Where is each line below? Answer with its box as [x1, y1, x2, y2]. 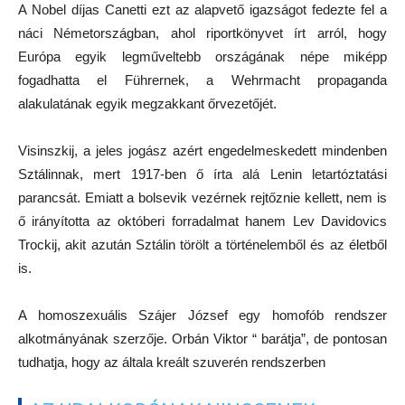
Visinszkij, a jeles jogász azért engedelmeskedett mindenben [18, 143, 387, 159]
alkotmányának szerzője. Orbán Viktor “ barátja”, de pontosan [18, 331, 387, 347]
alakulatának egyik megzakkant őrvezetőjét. [18, 96, 277, 112]
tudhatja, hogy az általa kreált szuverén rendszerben [18, 354, 325, 371]
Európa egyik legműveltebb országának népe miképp [18, 49, 387, 65]
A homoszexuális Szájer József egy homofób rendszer [18, 307, 387, 324]
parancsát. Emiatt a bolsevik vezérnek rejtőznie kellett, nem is [18, 190, 387, 206]
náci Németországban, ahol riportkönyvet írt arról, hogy [18, 25, 387, 42]
